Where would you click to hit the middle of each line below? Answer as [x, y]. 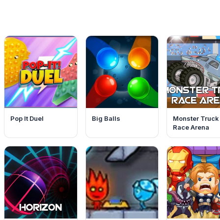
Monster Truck [196, 118]
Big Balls [106, 118]
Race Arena [191, 127]
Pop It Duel [27, 118]
